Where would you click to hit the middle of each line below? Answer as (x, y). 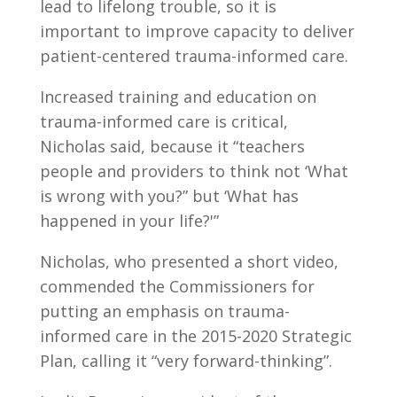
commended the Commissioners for (177, 286)
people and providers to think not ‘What (194, 171)
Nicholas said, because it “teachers (172, 146)
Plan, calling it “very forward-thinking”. (186, 361)
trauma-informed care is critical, (163, 121)
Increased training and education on (178, 97)
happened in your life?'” (129, 221)
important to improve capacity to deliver (197, 31)
